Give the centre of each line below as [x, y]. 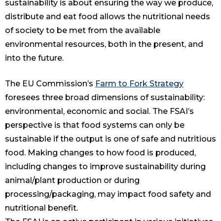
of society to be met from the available [83, 31]
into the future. [36, 58]
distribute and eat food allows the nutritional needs [108, 17]
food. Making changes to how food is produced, [100, 153]
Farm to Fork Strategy [139, 84]
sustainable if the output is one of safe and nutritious [110, 139]
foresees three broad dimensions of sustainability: [105, 98]
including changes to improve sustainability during [105, 167]
